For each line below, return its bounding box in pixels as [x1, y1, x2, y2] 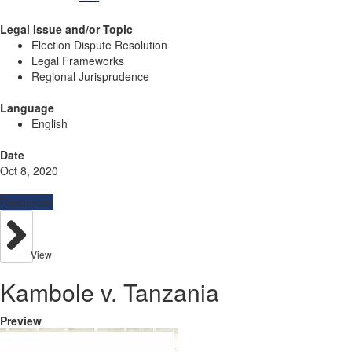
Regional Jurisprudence [31, 68, 149, 84]
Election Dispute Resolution [31, 37, 167, 53]
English [31, 115, 68, 131]
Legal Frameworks [31, 53, 124, 68]
